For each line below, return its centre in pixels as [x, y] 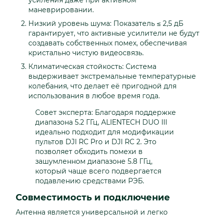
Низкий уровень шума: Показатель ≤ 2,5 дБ [106, 23]
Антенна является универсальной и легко [92, 212]
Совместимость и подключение [93, 198]
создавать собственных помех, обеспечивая [108, 43]
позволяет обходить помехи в [89, 152]
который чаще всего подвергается [98, 171]
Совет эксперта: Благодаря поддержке [106, 113]
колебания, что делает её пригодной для [102, 86]
